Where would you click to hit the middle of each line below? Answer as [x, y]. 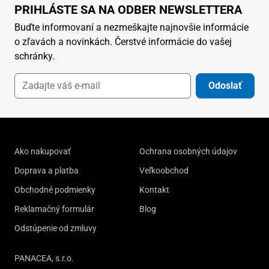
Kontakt [154, 189]
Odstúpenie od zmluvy [56, 228]
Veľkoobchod [164, 170]
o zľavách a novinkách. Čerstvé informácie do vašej [123, 41]
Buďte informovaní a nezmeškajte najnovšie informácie [131, 27]
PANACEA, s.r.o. [44, 258]
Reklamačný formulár [54, 209]
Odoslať [225, 85]
